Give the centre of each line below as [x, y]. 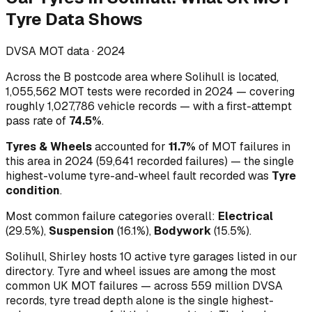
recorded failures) [181, 161]
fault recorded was [222, 175]
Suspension [81, 231]
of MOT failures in [243, 146]
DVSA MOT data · [51, 51]
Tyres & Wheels [49, 146]
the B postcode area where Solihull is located [160, 77]
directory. [30, 271]
